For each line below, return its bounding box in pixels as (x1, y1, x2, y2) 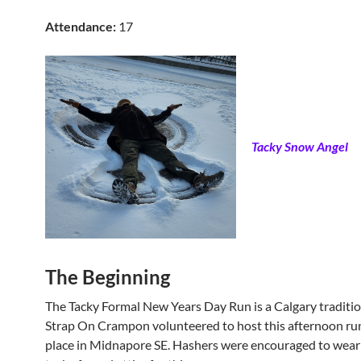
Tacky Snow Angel (251, 139, 348, 155)
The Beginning (45, 264, 170, 288)
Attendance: (45, 19, 116, 34)
